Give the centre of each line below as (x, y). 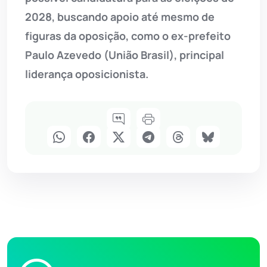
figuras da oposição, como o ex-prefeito (128, 36)
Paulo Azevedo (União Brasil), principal (125, 55)
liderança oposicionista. (87, 74)
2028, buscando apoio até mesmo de (120, 17)
